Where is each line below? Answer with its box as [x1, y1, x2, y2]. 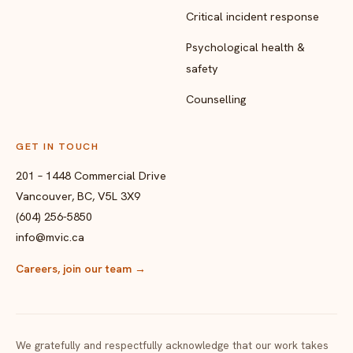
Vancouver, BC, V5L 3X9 [16, 188, 140, 203]
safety [186, 60, 218, 76]
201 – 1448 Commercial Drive [16, 167, 166, 183]
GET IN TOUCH [16, 139, 98, 153]
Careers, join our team [16, 261, 135, 276]
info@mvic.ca [16, 229, 84, 244]
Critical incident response [186, 8, 319, 24]
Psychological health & [186, 39, 305, 54]
